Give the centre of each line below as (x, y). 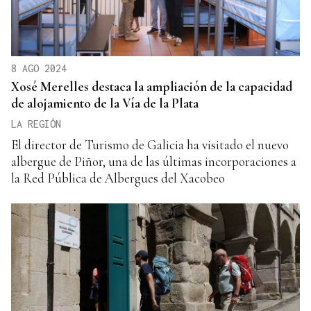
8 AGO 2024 (39, 69)
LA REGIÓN (36, 124)
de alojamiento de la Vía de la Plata (105, 103)
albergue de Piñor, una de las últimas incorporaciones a (154, 162)
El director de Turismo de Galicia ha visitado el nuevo (150, 145)
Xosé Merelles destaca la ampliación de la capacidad (152, 87)
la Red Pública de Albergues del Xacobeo (118, 178)
